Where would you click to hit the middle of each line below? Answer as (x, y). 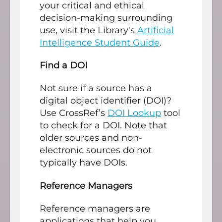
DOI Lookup (134, 113)
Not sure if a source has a (96, 88)
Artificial (156, 30)
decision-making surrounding (106, 18)
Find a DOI (63, 66)
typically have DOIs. (83, 163)
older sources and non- (91, 138)
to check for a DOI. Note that (103, 126)
